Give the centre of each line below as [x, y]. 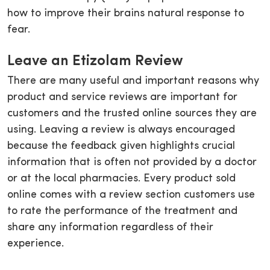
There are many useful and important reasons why [133, 81]
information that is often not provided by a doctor [132, 163]
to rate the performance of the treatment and [122, 212]
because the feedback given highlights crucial [121, 146]
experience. [36, 244]
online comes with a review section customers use [131, 195]
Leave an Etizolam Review [95, 62]
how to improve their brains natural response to [126, 14]
